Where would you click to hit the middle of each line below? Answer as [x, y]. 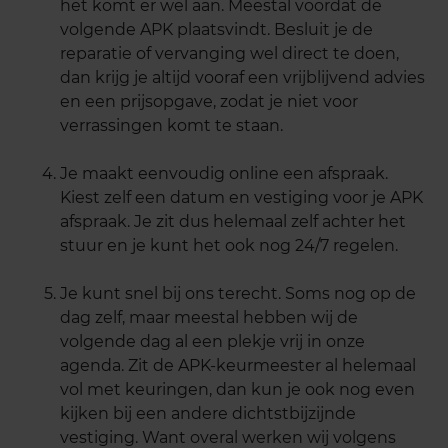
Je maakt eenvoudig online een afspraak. [224, 174]
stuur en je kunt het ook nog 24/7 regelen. [229, 246]
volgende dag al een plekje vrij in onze [212, 342]
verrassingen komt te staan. [171, 126]
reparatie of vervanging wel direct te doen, [229, 54]
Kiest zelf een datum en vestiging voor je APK [241, 198]
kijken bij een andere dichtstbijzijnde [208, 414]
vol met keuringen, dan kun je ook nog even [237, 390]
